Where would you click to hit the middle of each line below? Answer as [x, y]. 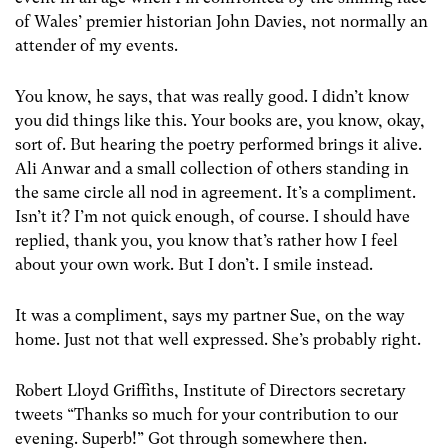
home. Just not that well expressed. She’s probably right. [218, 339]
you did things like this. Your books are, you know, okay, [220, 120]
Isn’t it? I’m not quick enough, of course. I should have [212, 216]
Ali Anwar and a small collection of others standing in [212, 168]
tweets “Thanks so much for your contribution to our [206, 415]
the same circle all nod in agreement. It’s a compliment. [215, 192]
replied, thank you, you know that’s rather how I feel [206, 240]
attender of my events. [96, 45]
